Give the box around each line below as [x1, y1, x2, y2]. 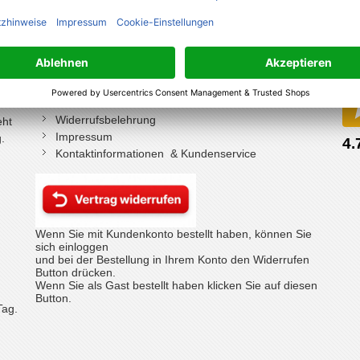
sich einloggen [35, 239, 112, 253]
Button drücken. [35, 265, 116, 279]
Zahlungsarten [55, 63, 129, 76]
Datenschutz [55, 80, 119, 92]
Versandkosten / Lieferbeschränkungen [55, 46, 255, 59]
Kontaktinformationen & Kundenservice [55, 147, 256, 160]
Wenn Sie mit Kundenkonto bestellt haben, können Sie [35, 227, 312, 240]
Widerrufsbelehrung [55, 113, 156, 126]
